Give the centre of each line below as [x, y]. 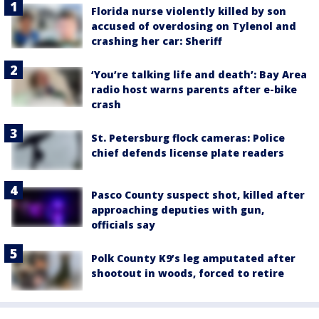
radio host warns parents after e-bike [194, 89]
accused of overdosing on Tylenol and [194, 26]
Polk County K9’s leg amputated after [193, 258]
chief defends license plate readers [188, 152]
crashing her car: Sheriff [157, 41]
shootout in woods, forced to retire [188, 273]
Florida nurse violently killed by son [189, 11]
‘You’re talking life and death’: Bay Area [199, 74]
